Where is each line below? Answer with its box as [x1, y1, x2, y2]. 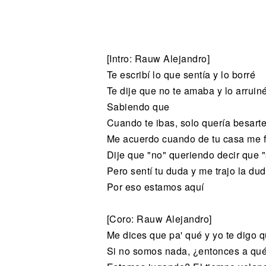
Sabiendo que [106, 100, 170, 114]
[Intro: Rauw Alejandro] [106, 52, 210, 66]
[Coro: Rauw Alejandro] [106, 212, 212, 226]
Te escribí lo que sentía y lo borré [106, 68, 255, 82]
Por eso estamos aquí [106, 180, 204, 194]
